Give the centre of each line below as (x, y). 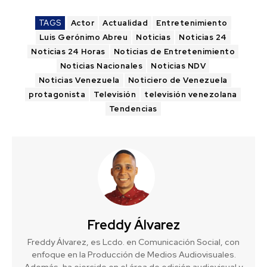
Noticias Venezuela (79, 80)
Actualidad (125, 23)
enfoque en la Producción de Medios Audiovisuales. (133, 254)
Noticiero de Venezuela (178, 80)
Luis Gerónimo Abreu (83, 37)
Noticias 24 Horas (68, 51)
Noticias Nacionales (101, 66)
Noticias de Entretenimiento (174, 51)
